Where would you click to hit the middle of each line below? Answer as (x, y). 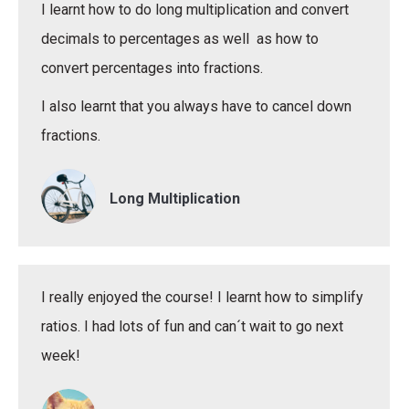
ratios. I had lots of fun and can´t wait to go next (192, 326)
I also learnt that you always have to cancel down (196, 106)
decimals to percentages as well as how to (180, 39)
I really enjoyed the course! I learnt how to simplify (202, 297)
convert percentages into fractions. (152, 68)
